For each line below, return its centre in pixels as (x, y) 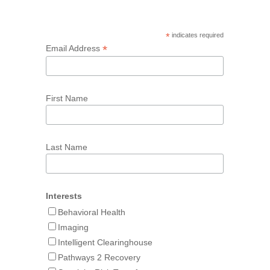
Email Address (74, 48)
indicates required (196, 35)
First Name (67, 98)
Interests (64, 196)
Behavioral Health (91, 212)
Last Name (66, 147)
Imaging (73, 228)
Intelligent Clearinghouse (105, 243)
